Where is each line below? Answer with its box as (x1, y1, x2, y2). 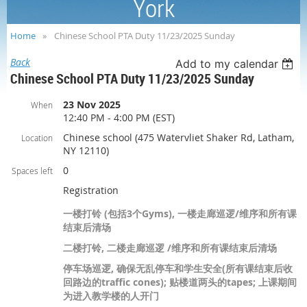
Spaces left (12, 165, 53, 177)
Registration (63, 184, 119, 197)
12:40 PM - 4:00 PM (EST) (63, 111, 175, 125)
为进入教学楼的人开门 (63, 289, 159, 303)
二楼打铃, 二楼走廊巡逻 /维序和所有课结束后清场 (63, 241, 277, 255)
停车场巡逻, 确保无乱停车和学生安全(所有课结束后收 (63, 262, 293, 275)
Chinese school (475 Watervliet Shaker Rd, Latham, (63, 131, 294, 145)
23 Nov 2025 (63, 98, 121, 112)
